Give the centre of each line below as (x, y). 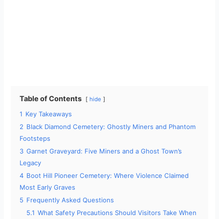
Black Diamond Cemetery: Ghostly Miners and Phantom (111, 127)
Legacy (31, 163)
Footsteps (35, 139)
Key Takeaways (49, 114)
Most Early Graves (48, 187)
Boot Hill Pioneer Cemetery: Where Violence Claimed (108, 176)
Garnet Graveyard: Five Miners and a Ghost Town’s (104, 151)
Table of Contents (51, 99)
